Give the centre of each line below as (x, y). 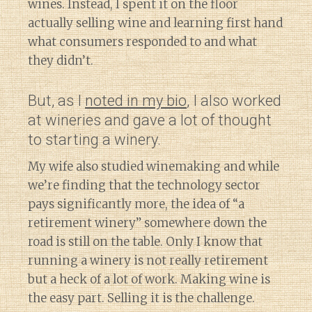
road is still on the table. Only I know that (145, 242)
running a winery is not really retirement (148, 261)
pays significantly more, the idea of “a (136, 204)
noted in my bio (136, 101)
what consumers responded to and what (142, 42)
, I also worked (234, 101)
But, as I (56, 101)
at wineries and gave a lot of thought (150, 120)
